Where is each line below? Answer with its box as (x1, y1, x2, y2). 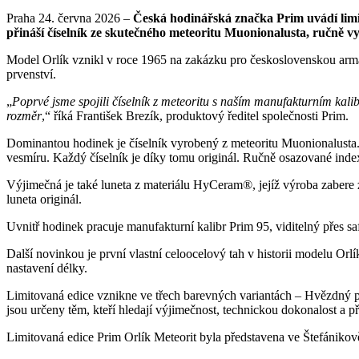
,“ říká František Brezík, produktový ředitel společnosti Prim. (42, 108, 349, 123)
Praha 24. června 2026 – (6, 10, 133, 25)
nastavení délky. (6, 260, 87, 275)
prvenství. (6, 67, 56, 81)
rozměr (6, 108, 42, 123)
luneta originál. (6, 192, 82, 206)
